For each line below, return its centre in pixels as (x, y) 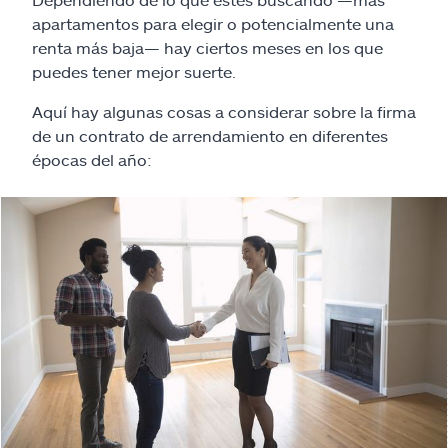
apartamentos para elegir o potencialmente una (213, 23)
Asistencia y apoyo (88, 58)
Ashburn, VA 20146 (107, 230)
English (44, 290)
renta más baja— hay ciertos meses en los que (207, 47)
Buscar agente (71, 114)
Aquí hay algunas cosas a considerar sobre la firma (224, 111)
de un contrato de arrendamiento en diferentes (210, 135)
